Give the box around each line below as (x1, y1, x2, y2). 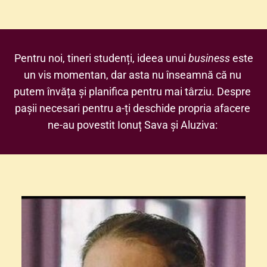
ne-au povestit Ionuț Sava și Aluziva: (47, 118, 220, 131)
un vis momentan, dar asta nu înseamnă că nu (23, 68, 241, 81)
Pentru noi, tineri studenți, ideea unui (14, 51, 186, 64)
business (185, 51, 232, 64)
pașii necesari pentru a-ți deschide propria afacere (14, 101, 250, 114)
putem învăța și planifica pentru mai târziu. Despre (14, 85, 251, 98)
